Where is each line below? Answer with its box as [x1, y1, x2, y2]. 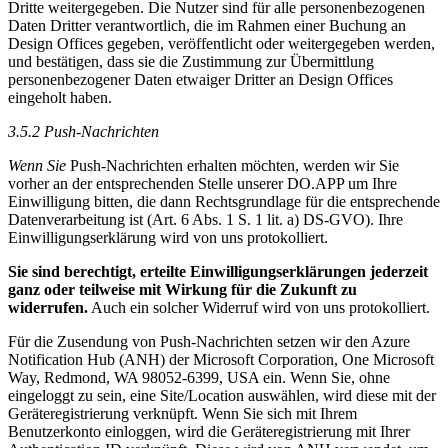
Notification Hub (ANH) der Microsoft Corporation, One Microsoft [8, 350, 434, 368]
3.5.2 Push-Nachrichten [8, 122, 159, 140]
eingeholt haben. [8, 88, 112, 106]
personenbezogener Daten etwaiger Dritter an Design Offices [8, 70, 393, 88]
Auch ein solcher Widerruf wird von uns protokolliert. [88, 298, 430, 316]
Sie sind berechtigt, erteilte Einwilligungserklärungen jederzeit [8, 262, 428, 280]
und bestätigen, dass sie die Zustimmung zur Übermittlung [8, 52, 374, 70]
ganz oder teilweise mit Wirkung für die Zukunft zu [8, 280, 357, 298]
